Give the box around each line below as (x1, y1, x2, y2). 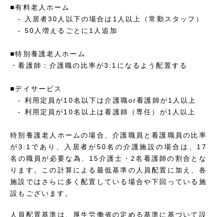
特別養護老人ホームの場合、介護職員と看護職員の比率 (10, 131, 207, 139)
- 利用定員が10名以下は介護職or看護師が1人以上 (10, 96, 197, 104)
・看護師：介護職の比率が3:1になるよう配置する (10, 61, 188, 69)
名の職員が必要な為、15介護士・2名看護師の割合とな (10, 154, 207, 162)
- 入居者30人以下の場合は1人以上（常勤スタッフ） (10, 15, 204, 23)
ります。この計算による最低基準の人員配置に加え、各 (10, 166, 207, 174)
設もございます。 (10, 189, 73, 197)
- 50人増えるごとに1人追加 (10, 26, 118, 34)
